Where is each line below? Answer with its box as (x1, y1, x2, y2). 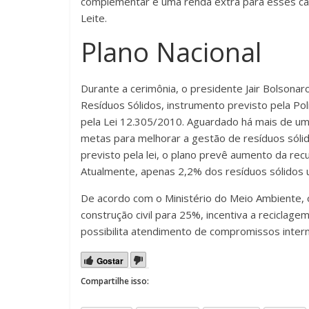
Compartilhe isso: (81, 275, 149, 287)
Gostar (97, 254, 123, 267)
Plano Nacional (81, 34, 261, 70)
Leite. (81, 11, 107, 25)
